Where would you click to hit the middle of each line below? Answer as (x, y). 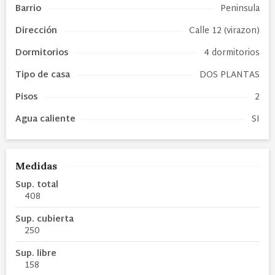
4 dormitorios (232, 53)
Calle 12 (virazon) (224, 31)
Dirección (36, 31)
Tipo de (33, 75)
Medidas (36, 165)
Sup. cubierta (45, 219)
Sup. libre (36, 254)
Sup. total (37, 185)
